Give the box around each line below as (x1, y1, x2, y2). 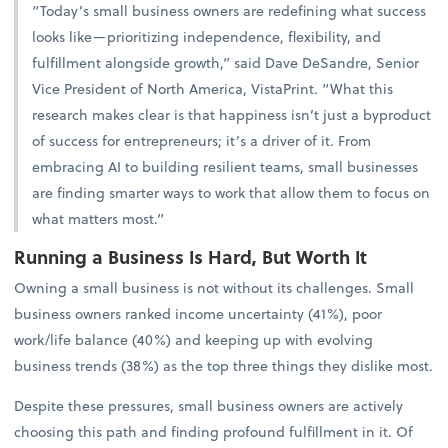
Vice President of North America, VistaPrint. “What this (32, 78, 394, 100)
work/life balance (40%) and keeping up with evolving (14, 329, 374, 351)
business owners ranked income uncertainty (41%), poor (14, 303, 383, 325)
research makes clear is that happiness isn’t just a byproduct (32, 104, 432, 126)
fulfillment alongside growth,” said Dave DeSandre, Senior (32, 52, 420, 74)
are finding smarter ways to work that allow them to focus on (32, 182, 431, 204)
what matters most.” (32, 208, 165, 230)
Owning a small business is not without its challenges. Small (14, 277, 415, 299)
